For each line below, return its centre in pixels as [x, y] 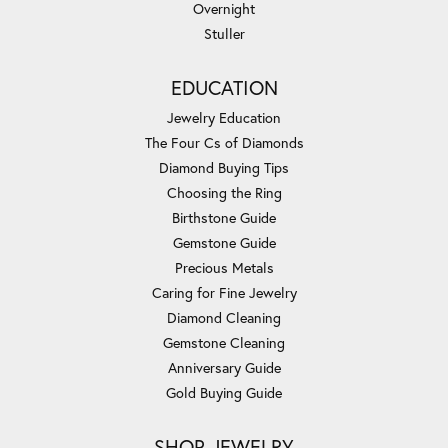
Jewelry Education [224, 118]
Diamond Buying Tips [224, 168]
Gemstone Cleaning [224, 343]
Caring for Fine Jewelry [224, 293]
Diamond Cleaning [224, 318]
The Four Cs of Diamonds [224, 143]
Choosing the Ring [224, 193]
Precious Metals [224, 268]
